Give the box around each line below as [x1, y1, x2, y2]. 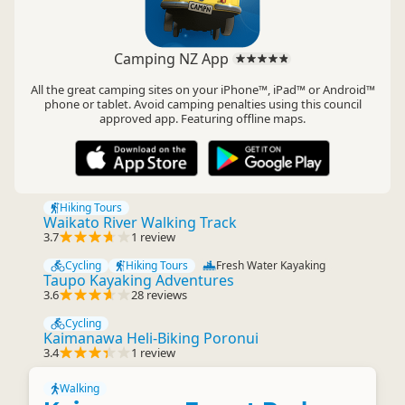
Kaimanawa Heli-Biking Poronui [43, 328, 259, 348]
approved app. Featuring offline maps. [99, 110, 306, 127]
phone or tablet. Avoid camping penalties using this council [43, 96, 362, 112]
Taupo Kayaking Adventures [43, 270, 234, 290]
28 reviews [131, 287, 187, 303]
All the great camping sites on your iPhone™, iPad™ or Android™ [30, 81, 375, 98]
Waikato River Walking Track [43, 212, 237, 232]
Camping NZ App [114, 49, 233, 69]
